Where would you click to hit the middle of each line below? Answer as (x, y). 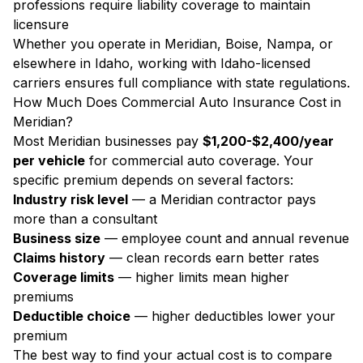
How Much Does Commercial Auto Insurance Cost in (177, 102)
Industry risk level (70, 199)
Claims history (59, 258)
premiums (43, 297)
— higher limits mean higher (202, 277)
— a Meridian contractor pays (222, 199)
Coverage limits (64, 277)
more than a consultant (85, 219)
